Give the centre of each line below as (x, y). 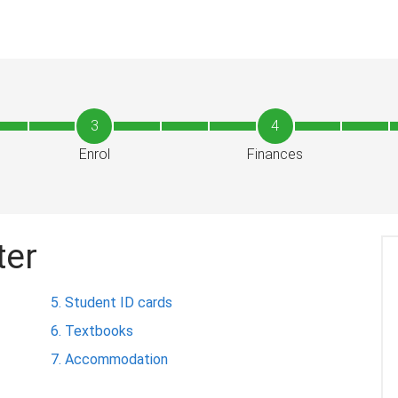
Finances (275, 154)
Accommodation (116, 359)
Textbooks (99, 330)
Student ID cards (119, 302)
